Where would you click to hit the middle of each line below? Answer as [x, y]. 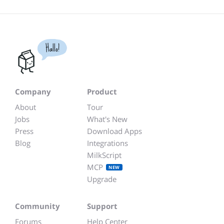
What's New [107, 119]
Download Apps [114, 131]
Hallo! [52, 48]
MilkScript [104, 155]
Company [33, 91]
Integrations [107, 143]
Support [102, 206]
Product [102, 91]
